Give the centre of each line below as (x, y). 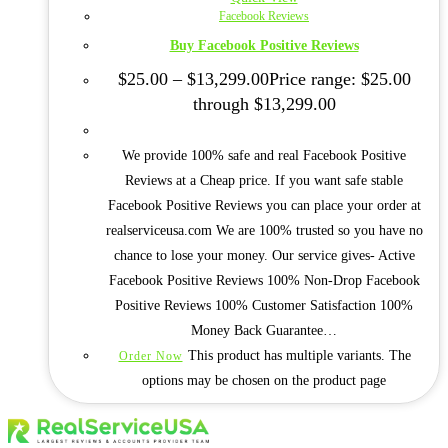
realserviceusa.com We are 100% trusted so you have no (264, 231)
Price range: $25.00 (339, 79)
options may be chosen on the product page (264, 381)
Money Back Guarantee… (264, 331)
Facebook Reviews (264, 15)
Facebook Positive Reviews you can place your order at (264, 206)
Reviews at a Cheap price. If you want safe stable (264, 181)
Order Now (150, 356)
